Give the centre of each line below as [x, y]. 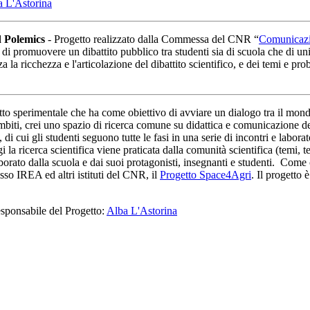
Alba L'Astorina [142, 210]
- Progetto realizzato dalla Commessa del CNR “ [153, 39]
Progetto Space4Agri [206, 174]
